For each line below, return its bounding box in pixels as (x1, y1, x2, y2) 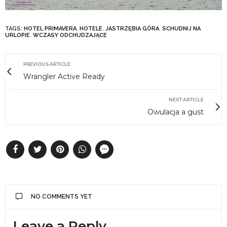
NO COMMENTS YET (31, 193, 92, 200)
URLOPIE (5, 31, 30, 39)
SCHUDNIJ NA (162, 25, 201, 32)
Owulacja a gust (147, 107, 204, 117)
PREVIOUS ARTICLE (23, 61, 70, 67)
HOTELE (80, 25, 102, 32)
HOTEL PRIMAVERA (24, 25, 77, 32)
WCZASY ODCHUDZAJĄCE (33, 31, 107, 39)
